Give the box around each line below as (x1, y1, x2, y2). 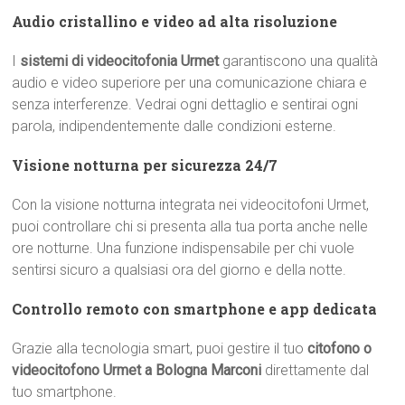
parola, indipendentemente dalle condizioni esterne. (12, 118, 337, 135)
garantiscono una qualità (219, 52, 379, 70)
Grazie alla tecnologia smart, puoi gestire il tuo (12, 340, 308, 357)
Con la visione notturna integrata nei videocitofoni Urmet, (12, 196, 370, 213)
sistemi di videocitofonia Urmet (20, 52, 220, 70)
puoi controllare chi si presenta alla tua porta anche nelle (12, 218, 369, 235)
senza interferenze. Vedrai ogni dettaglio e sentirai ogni (12, 96, 359, 113)
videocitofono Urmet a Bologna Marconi (12, 362, 262, 379)
